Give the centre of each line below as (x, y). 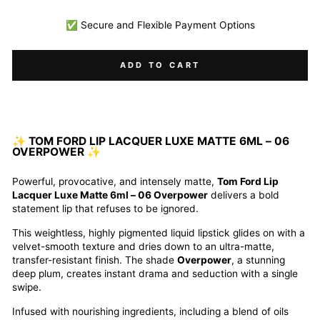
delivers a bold (244, 195)
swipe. (27, 287)
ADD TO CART (160, 65)
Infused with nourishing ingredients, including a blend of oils (150, 311)
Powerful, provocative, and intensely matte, (115, 181)
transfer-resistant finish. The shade (95, 260)
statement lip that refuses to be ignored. (105, 209)
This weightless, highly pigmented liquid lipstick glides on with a (159, 233)
